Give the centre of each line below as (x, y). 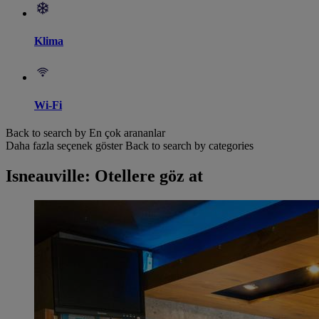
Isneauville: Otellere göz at (104, 176)
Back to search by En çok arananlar (85, 133)
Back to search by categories (189, 146)
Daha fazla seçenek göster (64, 146)
